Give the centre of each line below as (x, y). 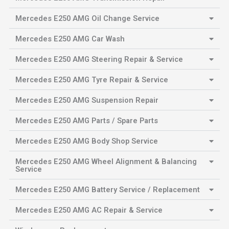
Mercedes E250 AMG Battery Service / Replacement (107, 190)
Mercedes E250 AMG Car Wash (70, 39)
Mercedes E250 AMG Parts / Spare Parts (86, 121)
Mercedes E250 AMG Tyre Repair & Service (91, 80)
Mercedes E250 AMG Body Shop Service (86, 141)
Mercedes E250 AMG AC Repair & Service (89, 210)
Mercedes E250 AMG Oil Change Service (87, 19)
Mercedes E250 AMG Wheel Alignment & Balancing (106, 162)
